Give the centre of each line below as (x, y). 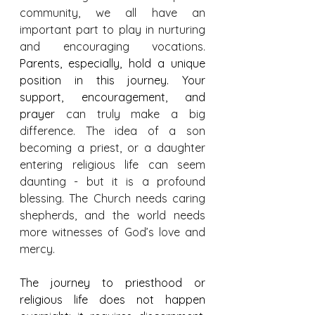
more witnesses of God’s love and (112, 232)
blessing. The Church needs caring (112, 198)
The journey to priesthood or (112, 282)
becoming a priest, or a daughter (112, 147)
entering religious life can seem (112, 164)
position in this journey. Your (112, 80)
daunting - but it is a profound (112, 181)
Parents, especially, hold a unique (112, 63)
